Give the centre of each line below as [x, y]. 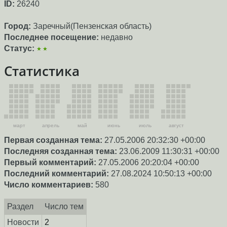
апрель [51, 125]
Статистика [42, 71]
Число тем [64, 206]
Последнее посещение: [51, 37]
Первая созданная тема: [53, 140]
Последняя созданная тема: [61, 151]
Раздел [20, 206]
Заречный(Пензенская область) [91, 26]
